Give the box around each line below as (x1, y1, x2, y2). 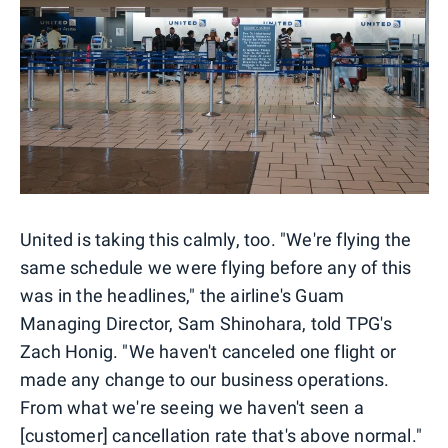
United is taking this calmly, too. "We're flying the (20, 228, 412, 250)
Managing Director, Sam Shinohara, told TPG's (20, 312, 392, 334)
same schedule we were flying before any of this (20, 256, 412, 278)
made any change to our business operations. (20, 368, 390, 390)
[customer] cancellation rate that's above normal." (20, 424, 423, 446)
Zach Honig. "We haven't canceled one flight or (20, 340, 397, 362)
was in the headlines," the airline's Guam (20, 284, 345, 306)
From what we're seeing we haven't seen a (20, 396, 365, 418)
